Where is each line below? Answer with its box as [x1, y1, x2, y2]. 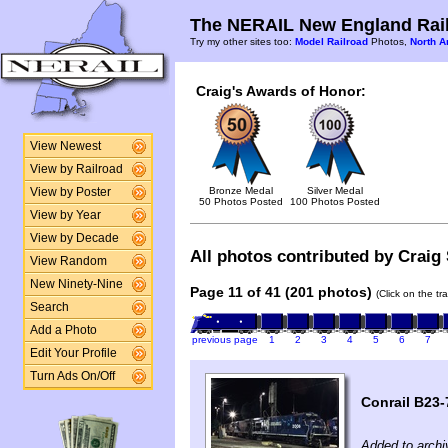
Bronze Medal [209, 185, 273, 196]
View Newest [29, 140, 101, 152]
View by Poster [29, 186, 111, 198]
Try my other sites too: [190, 36, 295, 47]
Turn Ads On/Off [29, 370, 115, 382]
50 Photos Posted [199, 196, 283, 207]
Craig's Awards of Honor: [196, 83, 366, 99]
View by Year [29, 209, 101, 221]
